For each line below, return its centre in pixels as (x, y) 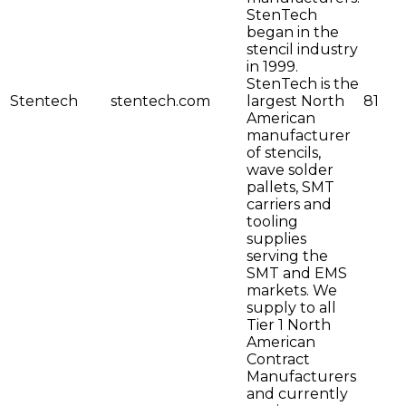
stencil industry (302, 50)
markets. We (292, 291)
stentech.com (160, 101)
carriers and (289, 205)
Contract (278, 360)
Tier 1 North (289, 325)
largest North (295, 101)
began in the (293, 33)
